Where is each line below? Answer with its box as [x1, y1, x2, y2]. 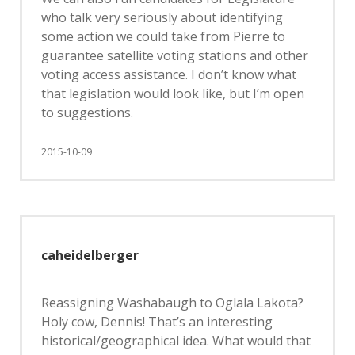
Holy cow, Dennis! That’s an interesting [41, 313, 273, 330]
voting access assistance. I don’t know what [41, 66, 296, 83]
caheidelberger [41, 246, 139, 264]
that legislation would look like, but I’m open [41, 85, 304, 102]
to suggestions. [41, 104, 133, 121]
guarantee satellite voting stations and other [41, 47, 308, 64]
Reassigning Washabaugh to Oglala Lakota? [41, 294, 303, 311]
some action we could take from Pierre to [41, 28, 285, 45]
